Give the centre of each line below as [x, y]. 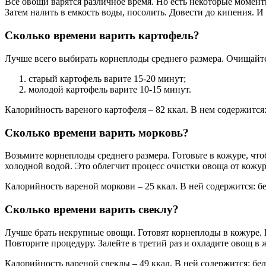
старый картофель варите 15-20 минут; [107, 78]
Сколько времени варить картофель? [102, 36]
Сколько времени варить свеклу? [92, 209]
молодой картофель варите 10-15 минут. [110, 89]
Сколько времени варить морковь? [97, 132]
